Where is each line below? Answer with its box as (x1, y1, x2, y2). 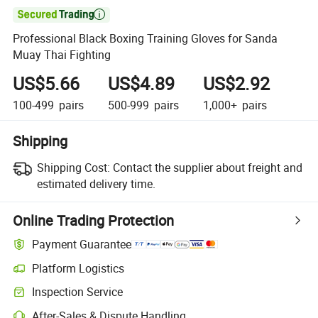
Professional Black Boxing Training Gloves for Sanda (13, 31, 278, 47)
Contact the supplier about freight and (112, 159, 302, 175)
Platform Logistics (32, 260, 125, 276)
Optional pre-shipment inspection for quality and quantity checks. (12, 291, 299, 305)
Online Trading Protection (13, 210, 175, 230)
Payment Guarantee (32, 236, 132, 253)
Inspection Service (32, 284, 124, 300)
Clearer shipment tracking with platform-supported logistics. (12, 268, 277, 282)
